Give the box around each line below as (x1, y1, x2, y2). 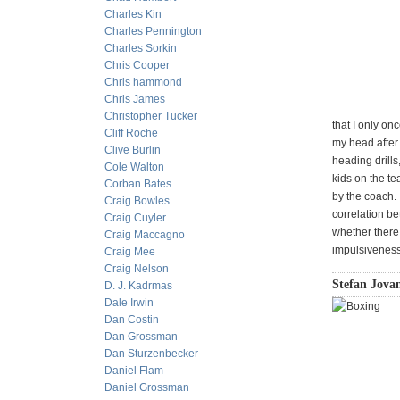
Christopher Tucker (104, 110, 197, 122)
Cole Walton (104, 161, 164, 173)
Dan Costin (104, 313, 159, 326)
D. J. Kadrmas (104, 279, 172, 292)
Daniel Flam (104, 364, 163, 377)
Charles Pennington (104, 25, 202, 37)
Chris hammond (104, 76, 182, 88)
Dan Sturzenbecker (104, 347, 198, 360)
